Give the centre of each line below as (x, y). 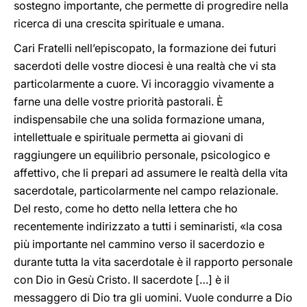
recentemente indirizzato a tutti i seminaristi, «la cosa (148, 226)
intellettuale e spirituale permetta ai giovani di (128, 137)
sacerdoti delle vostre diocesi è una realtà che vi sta (145, 66)
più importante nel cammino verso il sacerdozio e (139, 244)
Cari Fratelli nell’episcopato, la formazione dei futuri (145, 48)
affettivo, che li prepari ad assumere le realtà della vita (151, 173)
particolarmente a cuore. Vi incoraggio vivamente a (144, 84)
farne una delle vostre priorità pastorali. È (119, 101)
